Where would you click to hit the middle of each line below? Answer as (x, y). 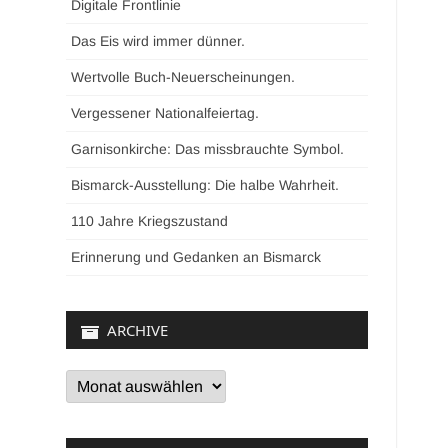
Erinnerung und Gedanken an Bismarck (196, 257)
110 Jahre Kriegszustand (150, 221)
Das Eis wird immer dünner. (158, 41)
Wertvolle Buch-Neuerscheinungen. (183, 77)
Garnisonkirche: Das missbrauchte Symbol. (208, 149)
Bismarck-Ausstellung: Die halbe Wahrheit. (205, 185)
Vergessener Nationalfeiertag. (165, 113)
